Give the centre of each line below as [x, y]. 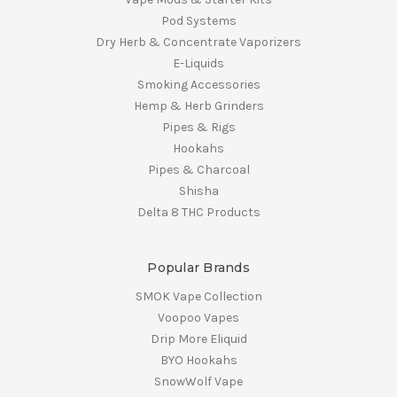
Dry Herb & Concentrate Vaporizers [198, 43]
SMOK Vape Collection [198, 297]
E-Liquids [198, 64]
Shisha [198, 191]
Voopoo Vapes [198, 318]
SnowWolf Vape [198, 382]
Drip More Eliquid [198, 339]
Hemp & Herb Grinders [198, 106]
